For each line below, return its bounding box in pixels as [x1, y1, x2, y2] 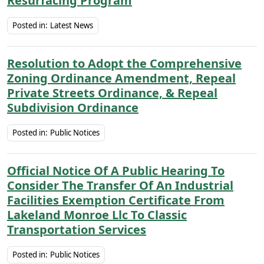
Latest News [50, 20, 93, 31]
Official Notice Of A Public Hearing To [7, 163, 225, 179]
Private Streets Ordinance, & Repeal [7, 85, 217, 101]
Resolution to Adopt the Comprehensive [7, 55, 242, 71]
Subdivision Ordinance [7, 100, 138, 115]
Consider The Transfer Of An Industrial [7, 177, 233, 193]
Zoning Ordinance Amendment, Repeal [7, 70, 236, 86]
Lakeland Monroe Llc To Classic [7, 207, 187, 223]
